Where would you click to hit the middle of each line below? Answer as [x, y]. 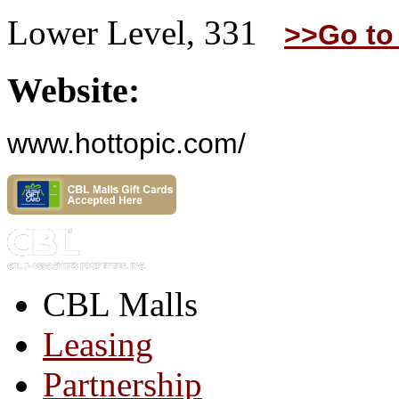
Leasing [98, 345]
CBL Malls [120, 305]
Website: [73, 90]
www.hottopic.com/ [126, 144]
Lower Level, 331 [146, 32]
